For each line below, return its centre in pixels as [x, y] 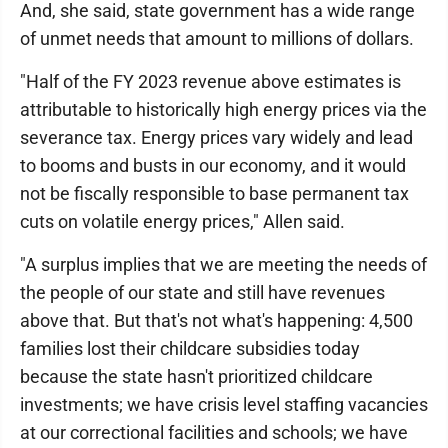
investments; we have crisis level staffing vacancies [224, 404]
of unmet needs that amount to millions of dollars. [217, 38]
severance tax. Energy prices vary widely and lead [216, 137]
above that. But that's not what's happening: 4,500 [216, 320]
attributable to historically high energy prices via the [223, 109]
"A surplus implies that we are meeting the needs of [223, 264]
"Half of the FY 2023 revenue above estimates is [210, 81]
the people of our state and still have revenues [202, 292]
